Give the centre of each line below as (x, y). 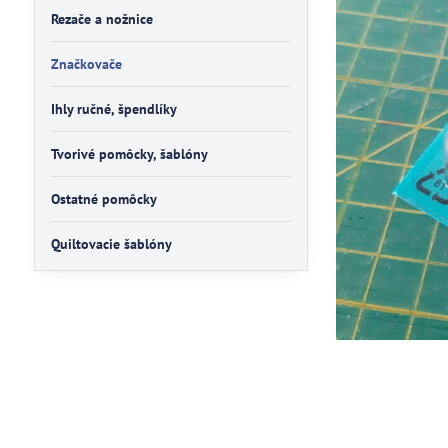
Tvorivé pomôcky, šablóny (129, 154)
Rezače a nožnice (101, 19)
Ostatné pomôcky (103, 199)
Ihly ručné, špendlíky (113, 109)
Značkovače (86, 64)
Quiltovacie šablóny (111, 244)
